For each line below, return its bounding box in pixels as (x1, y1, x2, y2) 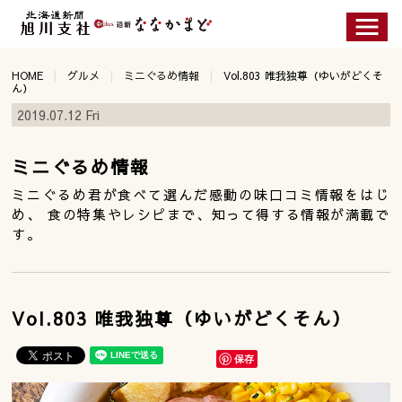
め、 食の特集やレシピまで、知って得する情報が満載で (12, 205, 390, 223)
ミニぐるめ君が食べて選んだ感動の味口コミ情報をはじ (12, 185, 390, 204)
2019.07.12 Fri (17, 106, 100, 124)
